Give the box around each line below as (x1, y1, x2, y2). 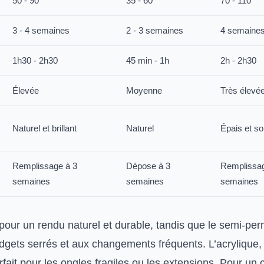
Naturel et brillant (12, 123, 77, 133)
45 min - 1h (126, 55, 169, 65)
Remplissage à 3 (12, 161, 77, 171)
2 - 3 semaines (126, 25, 183, 35)
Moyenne (126, 85, 162, 95)
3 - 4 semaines (12, 25, 70, 35)
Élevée (12, 85, 39, 95)
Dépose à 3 (126, 161, 170, 171)
